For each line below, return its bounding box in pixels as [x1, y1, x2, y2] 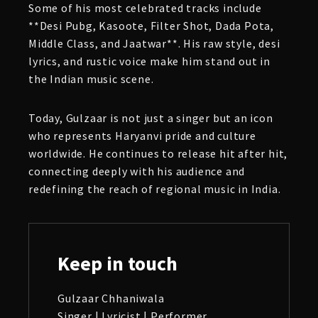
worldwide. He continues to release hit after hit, [28, 146, 288, 160]
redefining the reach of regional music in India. [28, 182, 281, 196]
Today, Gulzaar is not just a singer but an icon [28, 111, 273, 125]
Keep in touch [57, 251, 177, 276]
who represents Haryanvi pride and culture [28, 128, 256, 143]
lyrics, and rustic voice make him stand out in [28, 54, 270, 68]
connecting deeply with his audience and [28, 164, 246, 178]
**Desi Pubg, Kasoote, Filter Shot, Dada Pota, [28, 18, 274, 33]
